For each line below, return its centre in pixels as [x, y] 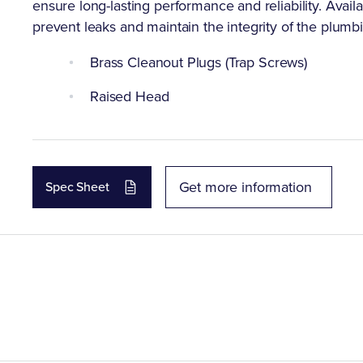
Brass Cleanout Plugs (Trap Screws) [199, 62]
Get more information [245, 187]
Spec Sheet [77, 187]
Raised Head [130, 96]
